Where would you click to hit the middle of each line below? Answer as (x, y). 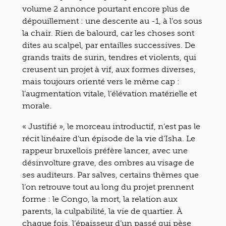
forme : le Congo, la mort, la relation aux (100, 199)
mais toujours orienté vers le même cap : (101, 81)
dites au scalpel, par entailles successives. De (109, 45)
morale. (37, 105)
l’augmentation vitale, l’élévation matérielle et (109, 93)
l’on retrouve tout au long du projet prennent (108, 187)
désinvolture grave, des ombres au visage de (108, 162)
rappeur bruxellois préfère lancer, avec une (105, 150)
